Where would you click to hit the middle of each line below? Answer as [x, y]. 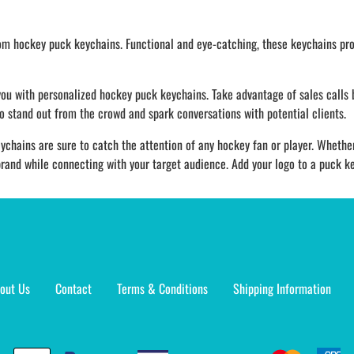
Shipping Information [282, 289]
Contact [73, 289]
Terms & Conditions [162, 289]
